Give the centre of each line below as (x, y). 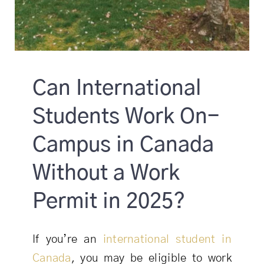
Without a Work (106, 173)
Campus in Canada (123, 145)
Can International (116, 88)
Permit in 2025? (108, 202)
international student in (167, 240)
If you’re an (67, 240)
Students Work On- (126, 117)
